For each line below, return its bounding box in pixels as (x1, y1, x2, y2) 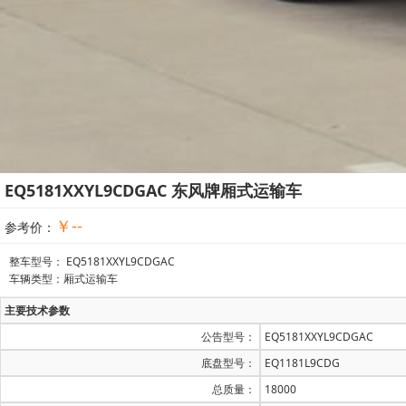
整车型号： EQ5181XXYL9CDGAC (9, 253, 175, 269)
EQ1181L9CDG (265, 354, 340, 371)
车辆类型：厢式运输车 (9, 270, 118, 286)
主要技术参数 (5, 302, 70, 318)
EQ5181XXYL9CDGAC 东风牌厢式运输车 (5, 179, 302, 201)
